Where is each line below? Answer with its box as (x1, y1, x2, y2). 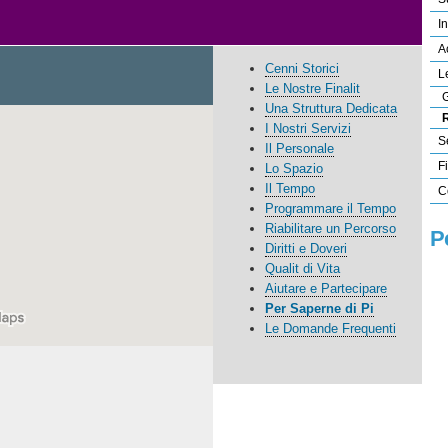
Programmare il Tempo (265, 200, 397, 216)
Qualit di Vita (265, 260, 341, 276)
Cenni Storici (265, 60, 340, 76)
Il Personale (265, 140, 335, 156)
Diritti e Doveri (265, 240, 348, 256)
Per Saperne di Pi (265, 300, 375, 316)
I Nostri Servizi (265, 120, 352, 136)
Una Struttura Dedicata (265, 100, 398, 116)
